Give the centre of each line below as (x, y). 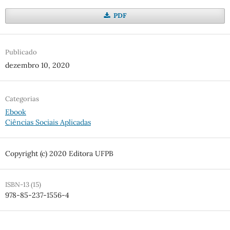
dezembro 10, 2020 (37, 65)
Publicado (21, 52)
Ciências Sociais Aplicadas (48, 122)
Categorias (22, 99)
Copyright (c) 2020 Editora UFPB (59, 154)
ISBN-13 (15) (23, 185)
